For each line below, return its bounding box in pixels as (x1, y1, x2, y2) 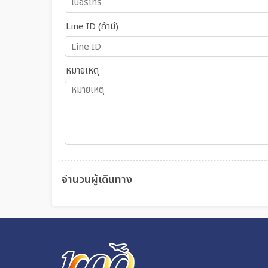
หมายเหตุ (66, 64, 99, 78)
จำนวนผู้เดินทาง (62, 172, 132, 188)
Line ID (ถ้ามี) (66, 20, 118, 33)
